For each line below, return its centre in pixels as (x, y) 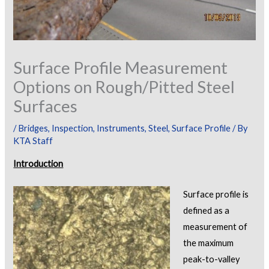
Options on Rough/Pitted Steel (124, 86)
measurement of (216, 226)
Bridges (33, 128)
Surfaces (46, 106)
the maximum (209, 243)
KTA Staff (33, 141)
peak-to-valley (212, 259)
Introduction (38, 164)
